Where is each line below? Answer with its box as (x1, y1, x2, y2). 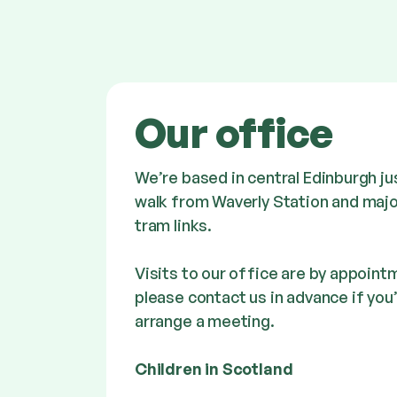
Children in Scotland (135, 358, 293, 378)
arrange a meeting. (135, 310, 275, 331)
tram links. (135, 214, 213, 235)
